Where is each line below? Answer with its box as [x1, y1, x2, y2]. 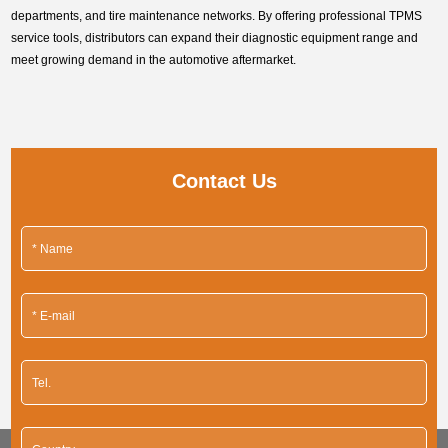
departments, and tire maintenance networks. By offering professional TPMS [11, 9, 423, 24]
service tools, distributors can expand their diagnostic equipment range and [11, 31, 419, 46]
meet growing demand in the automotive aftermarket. [11, 53, 297, 68]
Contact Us [171, 170, 277, 193]
